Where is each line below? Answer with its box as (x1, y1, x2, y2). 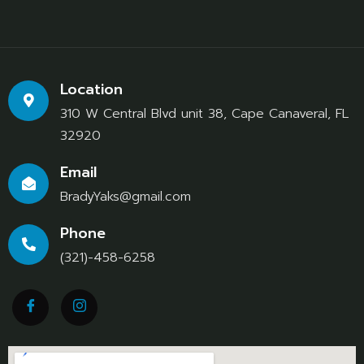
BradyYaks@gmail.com (60, 187, 191, 207)
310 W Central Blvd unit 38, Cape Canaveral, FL (60, 104, 349, 124)
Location (60, 78, 123, 102)
